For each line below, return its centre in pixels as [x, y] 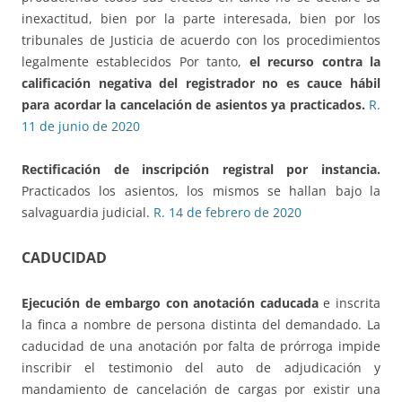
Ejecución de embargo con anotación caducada [170, 303]
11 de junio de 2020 [81, 127]
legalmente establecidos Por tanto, [135, 62]
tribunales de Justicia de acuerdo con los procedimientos [201, 40]
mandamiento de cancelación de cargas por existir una [201, 389]
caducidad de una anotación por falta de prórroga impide [201, 346]
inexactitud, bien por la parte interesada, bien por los [201, 19]
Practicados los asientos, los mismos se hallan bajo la [201, 191]
